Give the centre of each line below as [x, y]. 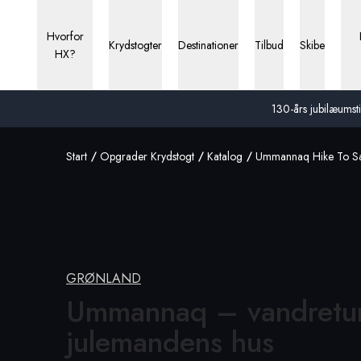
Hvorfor [65, 36]
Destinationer [209, 45]
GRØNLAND [104, 278]
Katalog [225, 156]
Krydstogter [136, 45]
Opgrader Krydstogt [147, 156]
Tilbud [270, 45]
